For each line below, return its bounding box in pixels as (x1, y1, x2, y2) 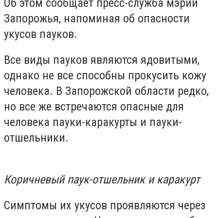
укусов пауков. (4, 27, 77, 41)
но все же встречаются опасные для (4, 100, 184, 114)
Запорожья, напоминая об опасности (4, 11, 190, 25)
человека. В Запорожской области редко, (4, 84, 209, 98)
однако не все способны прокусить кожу (4, 69, 206, 83)
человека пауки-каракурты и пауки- (4, 115, 182, 129)
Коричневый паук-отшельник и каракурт (4, 172, 200, 186)
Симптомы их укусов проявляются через (4, 199, 205, 213)
